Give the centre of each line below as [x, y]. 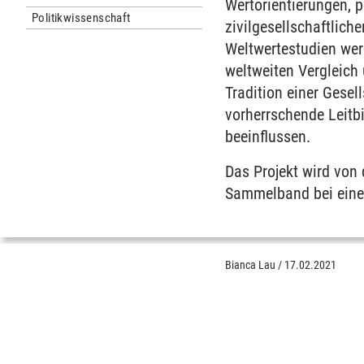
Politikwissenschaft [81, 18]
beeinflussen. [268, 136]
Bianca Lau [251, 265]
